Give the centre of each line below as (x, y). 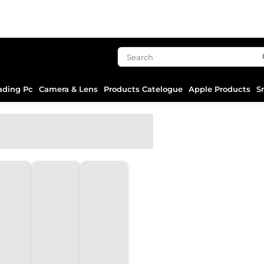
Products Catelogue (143, 89)
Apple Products (220, 89)
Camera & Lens (68, 89)
